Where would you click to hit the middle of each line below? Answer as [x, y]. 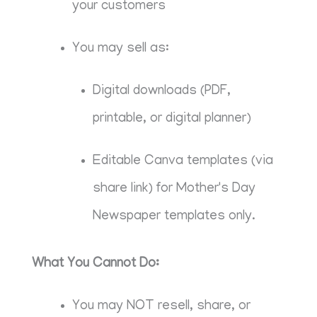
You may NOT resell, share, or [162, 307]
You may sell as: [121, 49]
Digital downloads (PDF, [161, 91]
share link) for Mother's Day [174, 189]
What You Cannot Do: [96, 265]
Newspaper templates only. [174, 217]
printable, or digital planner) [172, 119]
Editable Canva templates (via [183, 161]
